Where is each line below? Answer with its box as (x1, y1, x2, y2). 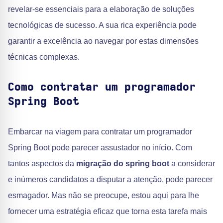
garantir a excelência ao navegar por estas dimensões (8, 37, 199, 45)
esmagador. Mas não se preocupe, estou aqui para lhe (8, 191, 199, 200)
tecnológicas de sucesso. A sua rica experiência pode (8, 21, 197, 29)
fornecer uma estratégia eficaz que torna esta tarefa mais (8, 207, 207, 216)
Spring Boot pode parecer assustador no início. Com (8, 143, 192, 152)
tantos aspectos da (8, 159, 76, 168)
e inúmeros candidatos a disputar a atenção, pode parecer (8, 175, 213, 184)
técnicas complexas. (8, 53, 80, 61)
